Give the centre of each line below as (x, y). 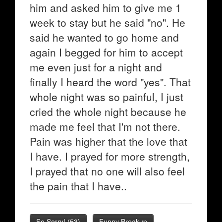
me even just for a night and (96, 67)
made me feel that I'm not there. (105, 126)
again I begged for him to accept (106, 52)
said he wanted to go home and (104, 37)
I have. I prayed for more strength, (110, 156)
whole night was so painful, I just (107, 97)
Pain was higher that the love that (109, 141)
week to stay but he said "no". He (108, 22)
